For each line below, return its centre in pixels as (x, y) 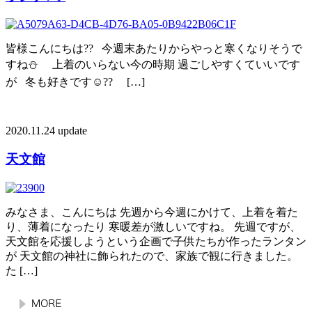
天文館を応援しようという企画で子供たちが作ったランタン (156, 241)
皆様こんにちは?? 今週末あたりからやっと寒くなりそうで (154, 49)
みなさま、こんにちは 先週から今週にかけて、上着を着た (152, 212)
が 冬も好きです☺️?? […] (75, 82)
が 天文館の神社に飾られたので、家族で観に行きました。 (152, 256)
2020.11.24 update (46, 131)
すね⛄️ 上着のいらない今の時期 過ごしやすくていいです (153, 65)
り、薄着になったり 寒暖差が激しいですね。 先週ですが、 (153, 226)
